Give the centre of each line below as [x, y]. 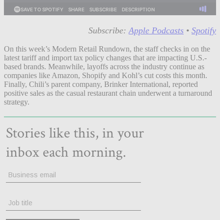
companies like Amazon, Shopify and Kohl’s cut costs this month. [106, 75]
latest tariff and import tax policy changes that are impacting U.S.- [105, 57]
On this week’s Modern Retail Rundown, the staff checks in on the [107, 49]
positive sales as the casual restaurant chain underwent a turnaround [108, 93]
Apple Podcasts [156, 31]
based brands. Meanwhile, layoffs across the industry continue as [104, 66]
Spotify [204, 31]
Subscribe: [109, 31]
